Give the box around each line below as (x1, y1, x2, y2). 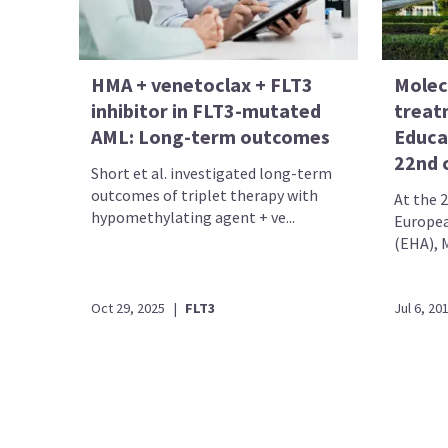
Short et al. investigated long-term (91, 162, 333, 183)
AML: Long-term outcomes (91, 123, 331, 149)
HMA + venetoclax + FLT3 (91, 71, 314, 97)
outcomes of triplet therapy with (91, 184, 319, 205)
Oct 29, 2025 (91, 299, 166, 317)
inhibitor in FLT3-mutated (91, 97, 322, 123)
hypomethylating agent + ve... (91, 206, 296, 227)
